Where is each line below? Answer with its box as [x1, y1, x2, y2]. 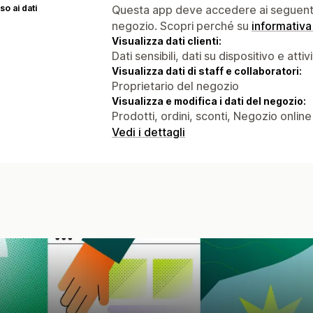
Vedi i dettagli [112, 124, 185, 139]
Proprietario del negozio [112, 78, 239, 93]
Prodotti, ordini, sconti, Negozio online [112, 108, 312, 123]
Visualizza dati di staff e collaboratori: [112, 64, 302, 77]
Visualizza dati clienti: [112, 34, 221, 47]
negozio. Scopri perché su [112, 18, 252, 33]
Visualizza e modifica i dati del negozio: [112, 94, 306, 107]
